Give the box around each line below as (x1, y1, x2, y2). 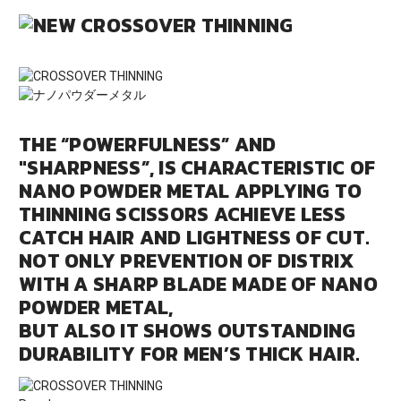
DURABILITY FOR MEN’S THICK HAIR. (19, 339, 360, 370)
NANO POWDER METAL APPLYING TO (19, 176, 363, 207)
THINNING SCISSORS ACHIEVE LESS (19, 200, 346, 230)
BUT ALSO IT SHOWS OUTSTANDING (19, 316, 356, 346)
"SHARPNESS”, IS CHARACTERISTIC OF (19, 153, 376, 183)
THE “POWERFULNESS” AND (19, 130, 277, 160)
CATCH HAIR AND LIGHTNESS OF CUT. (19, 223, 370, 253)
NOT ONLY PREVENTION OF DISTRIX (19, 246, 355, 277)
